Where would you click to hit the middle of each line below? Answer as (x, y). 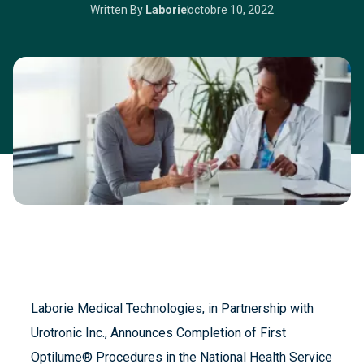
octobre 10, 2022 (231, 10)
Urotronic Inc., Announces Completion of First (158, 333)
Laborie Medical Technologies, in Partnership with (172, 309)
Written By (118, 10)
